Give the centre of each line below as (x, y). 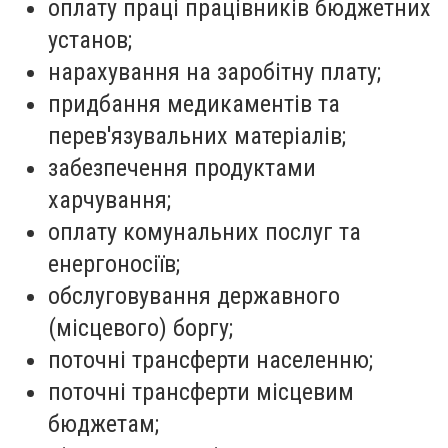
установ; (90, 39)
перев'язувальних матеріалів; (197, 135)
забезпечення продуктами (182, 167)
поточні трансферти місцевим (201, 391)
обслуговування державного (194, 295)
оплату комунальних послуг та (204, 231)
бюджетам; (103, 423)
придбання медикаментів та (194, 103)
